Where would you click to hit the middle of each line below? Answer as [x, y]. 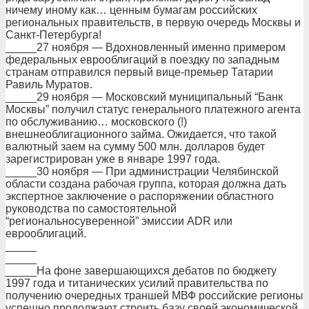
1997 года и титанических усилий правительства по [137, 283]
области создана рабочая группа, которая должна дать [146, 184]
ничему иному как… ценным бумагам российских [131, 10]
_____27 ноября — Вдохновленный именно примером [146, 47]
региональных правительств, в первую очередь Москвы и [153, 22]
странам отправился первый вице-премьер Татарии [139, 72]
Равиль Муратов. [49, 84]
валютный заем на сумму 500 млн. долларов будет [135, 147]
